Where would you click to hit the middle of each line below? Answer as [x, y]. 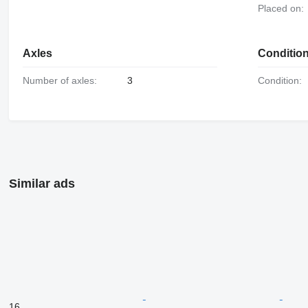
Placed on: [284, 8]
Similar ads [42, 184]
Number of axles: [63, 81]
